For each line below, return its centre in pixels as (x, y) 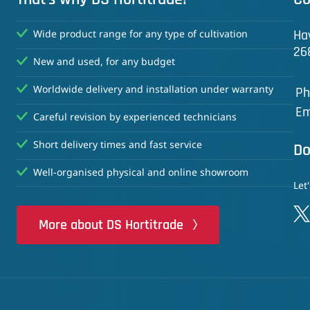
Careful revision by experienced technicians (135, 118)
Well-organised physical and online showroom (141, 173)
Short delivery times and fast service (118, 145)
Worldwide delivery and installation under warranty (153, 90)
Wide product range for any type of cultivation (140, 35)
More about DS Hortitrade (111, 225)
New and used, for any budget (104, 62)
